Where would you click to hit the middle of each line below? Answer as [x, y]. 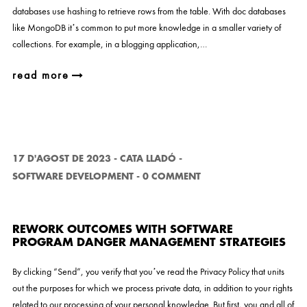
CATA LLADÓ [148, 159]
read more [40, 75]
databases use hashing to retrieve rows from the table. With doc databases [149, 11]
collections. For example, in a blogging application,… [109, 44]
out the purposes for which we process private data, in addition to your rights [152, 288]
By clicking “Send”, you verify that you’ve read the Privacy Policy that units [148, 271]
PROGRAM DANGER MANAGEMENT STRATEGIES [149, 243]
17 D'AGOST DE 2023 [61, 159]
